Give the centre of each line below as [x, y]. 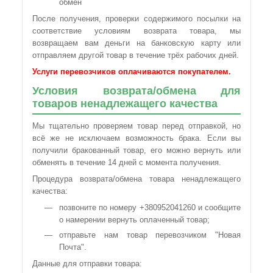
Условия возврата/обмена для [136, 91]
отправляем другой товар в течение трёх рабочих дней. [136, 55]
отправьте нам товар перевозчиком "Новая [150, 235]
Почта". [73, 247]
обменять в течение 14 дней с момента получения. [127, 162]
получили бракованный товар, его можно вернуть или [136, 150]
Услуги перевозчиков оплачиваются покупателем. [132, 72]
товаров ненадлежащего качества [125, 104]
